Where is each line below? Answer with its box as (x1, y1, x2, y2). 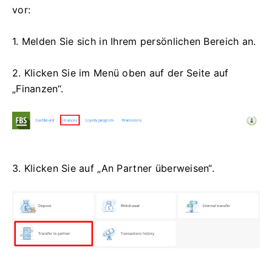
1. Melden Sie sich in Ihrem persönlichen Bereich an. (12, 35, 256, 48)
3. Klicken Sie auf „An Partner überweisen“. (12, 161, 215, 174)
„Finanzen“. (12, 83, 64, 95)
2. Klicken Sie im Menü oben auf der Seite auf (12, 67, 229, 80)
